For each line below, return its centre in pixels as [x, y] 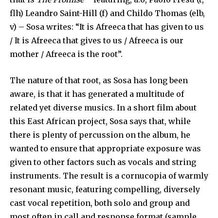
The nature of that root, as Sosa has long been [99, 81]
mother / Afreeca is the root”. [66, 54]
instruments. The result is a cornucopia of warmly [109, 176]
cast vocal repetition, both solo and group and [100, 203]
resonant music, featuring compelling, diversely [105, 190]
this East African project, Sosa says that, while [100, 121]
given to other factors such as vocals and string [103, 162]
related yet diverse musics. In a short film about [103, 108]
